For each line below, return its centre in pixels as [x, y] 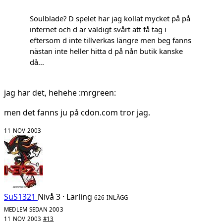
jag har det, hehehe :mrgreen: [60, 92]
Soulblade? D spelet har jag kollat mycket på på [110, 19]
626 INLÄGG [111, 197]
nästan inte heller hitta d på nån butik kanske [106, 51]
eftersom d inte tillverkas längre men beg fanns [111, 40]
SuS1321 [20, 196]
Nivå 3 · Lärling [65, 196]
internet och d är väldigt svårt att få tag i [98, 29]
